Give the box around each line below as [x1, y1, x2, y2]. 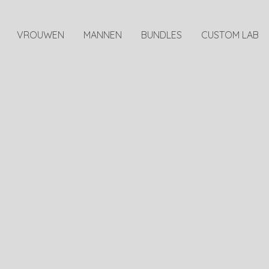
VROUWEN [17, 29, 64, 41]
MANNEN [83, 29, 122, 41]
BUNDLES [141, 29, 182, 41]
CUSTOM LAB [201, 29, 259, 41]
